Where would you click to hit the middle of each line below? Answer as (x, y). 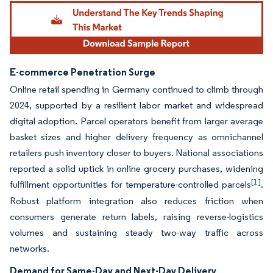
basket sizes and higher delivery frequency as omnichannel (136, 137)
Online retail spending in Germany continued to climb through (136, 90)
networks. (30, 249)
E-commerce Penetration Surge (83, 72)
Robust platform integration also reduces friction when (136, 201)
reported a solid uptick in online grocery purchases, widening (136, 169)
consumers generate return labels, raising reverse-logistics (136, 217)
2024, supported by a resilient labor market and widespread (136, 105)
